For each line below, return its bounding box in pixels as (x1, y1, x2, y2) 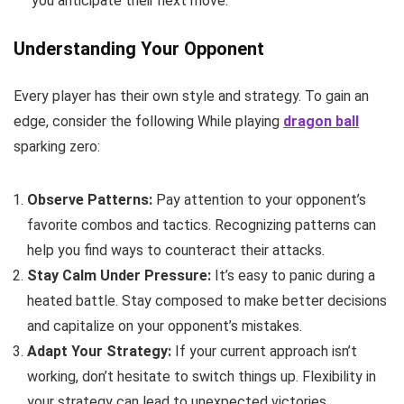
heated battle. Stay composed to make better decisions (27, 291, 387, 309)
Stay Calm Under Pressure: (27, 266, 211, 284)
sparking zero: (14, 137, 100, 155)
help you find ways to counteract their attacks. (27, 241, 325, 259)
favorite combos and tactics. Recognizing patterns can (27, 216, 376, 234)
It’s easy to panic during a (211, 266, 375, 284)
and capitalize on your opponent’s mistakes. (27, 317, 302, 335)
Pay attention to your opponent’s (152, 190, 366, 208)
